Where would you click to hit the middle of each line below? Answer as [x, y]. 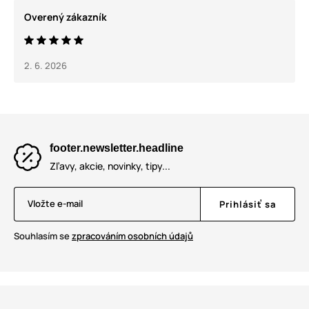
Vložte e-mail [55, 204]
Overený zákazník [66, 17]
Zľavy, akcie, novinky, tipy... [110, 166]
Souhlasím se [43, 236]
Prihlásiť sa [248, 205]
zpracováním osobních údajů [132, 236]
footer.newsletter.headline [117, 148]
